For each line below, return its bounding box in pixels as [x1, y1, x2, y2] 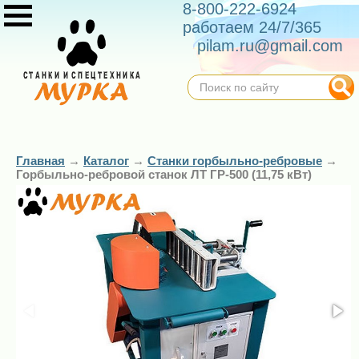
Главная [16, 154, 65, 167]
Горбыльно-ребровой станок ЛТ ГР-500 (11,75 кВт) [16, 167, 312, 181]
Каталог [83, 154, 129, 167]
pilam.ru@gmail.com [197, 37, 343, 54]
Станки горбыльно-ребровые [147, 154, 322, 167]
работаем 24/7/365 [183, 18, 321, 36]
